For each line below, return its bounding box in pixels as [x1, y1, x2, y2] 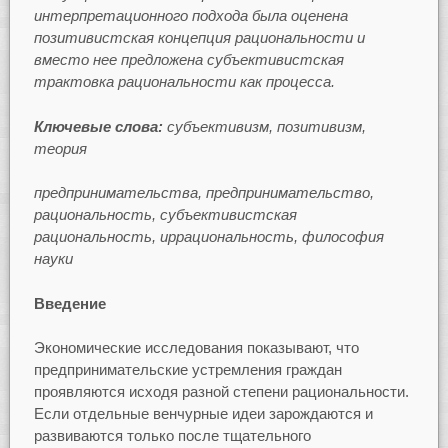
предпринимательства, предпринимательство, [33, 184, 374, 202]
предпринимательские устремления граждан [33, 361, 342, 379]
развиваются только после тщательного [33, 427, 311, 445]
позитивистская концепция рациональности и [33, 29, 365, 47]
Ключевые [33, 117, 111, 135]
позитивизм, [276, 117, 366, 135]
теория [33, 139, 87, 157]
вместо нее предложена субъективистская [33, 51, 344, 69]
